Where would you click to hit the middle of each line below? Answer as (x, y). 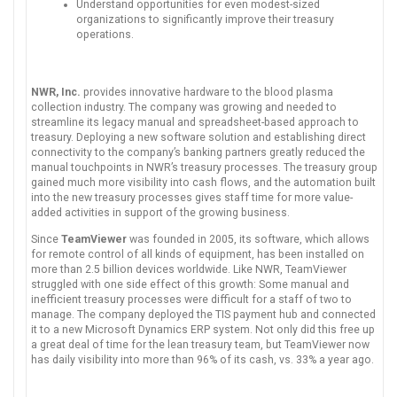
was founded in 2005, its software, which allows (248, 240)
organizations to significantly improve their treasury (205, 19)
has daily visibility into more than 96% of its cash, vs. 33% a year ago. (202, 360)
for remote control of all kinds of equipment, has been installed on (198, 255)
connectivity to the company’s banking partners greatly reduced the (198, 153)
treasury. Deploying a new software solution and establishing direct (198, 138)
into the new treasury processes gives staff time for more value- (192, 198)
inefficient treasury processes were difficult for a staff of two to (191, 300)
